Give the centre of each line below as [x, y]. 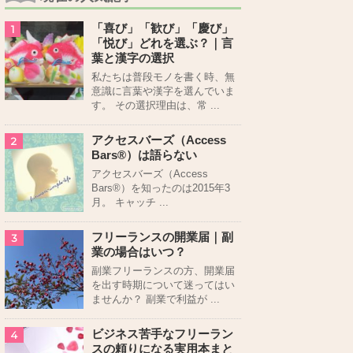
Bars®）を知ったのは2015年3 [161, 188]
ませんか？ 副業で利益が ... [156, 299]
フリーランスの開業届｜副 [162, 237]
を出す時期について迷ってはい [163, 285]
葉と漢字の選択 [133, 58]
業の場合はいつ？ [139, 252]
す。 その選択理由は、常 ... [156, 106]
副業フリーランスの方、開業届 [163, 271]
